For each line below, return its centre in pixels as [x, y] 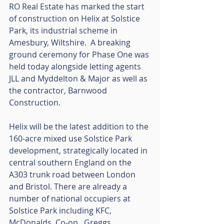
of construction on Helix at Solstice [75, 18]
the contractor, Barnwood [59, 90]
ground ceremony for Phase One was [80, 54]
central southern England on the [71, 162]
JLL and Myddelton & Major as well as [79, 78]
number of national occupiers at [71, 198]
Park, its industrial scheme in [64, 30]
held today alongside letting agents [76, 66]
